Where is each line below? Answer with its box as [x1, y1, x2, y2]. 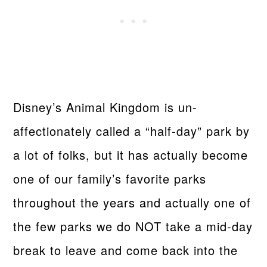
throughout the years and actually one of [13, 193, 252, 211]
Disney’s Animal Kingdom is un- [13, 98, 198, 116]
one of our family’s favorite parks [13, 169, 207, 187]
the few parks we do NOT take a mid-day [13, 217, 253, 235]
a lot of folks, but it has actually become [13, 145, 249, 163]
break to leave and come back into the [13, 241, 238, 259]
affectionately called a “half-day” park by [13, 122, 250, 139]
